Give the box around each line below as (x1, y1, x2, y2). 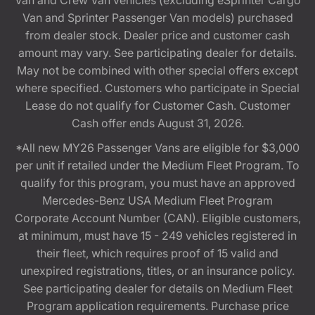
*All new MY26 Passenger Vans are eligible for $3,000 (15, 141, 300, 155)
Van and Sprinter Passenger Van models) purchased (22, 11, 293, 25)
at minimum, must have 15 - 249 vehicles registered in (18, 229, 297, 243)
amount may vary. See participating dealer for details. (18, 46, 297, 60)
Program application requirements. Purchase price (26, 299, 289, 314)
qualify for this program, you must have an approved (20, 176, 295, 191)
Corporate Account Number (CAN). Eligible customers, (14, 211, 301, 226)
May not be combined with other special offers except (17, 63, 298, 78)
